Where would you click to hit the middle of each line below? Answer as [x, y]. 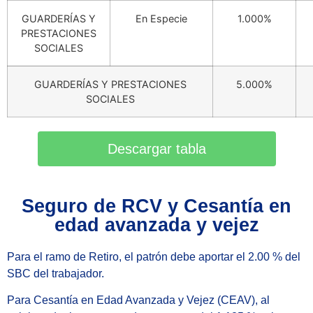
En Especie [161, 19]
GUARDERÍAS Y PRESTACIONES [110, 84]
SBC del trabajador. [56, 273]
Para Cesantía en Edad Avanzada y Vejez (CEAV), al [138, 300]
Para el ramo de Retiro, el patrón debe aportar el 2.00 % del [154, 256]
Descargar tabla [156, 149]
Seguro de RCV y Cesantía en [156, 206]
